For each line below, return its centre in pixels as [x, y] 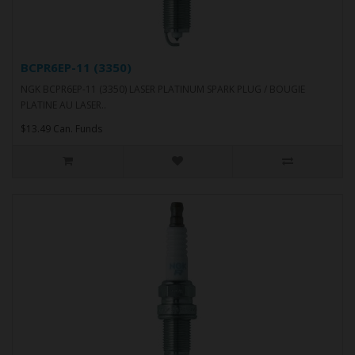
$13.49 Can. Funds [61, 128]
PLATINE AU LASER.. [63, 105]
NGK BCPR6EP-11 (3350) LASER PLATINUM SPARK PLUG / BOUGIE [163, 89]
